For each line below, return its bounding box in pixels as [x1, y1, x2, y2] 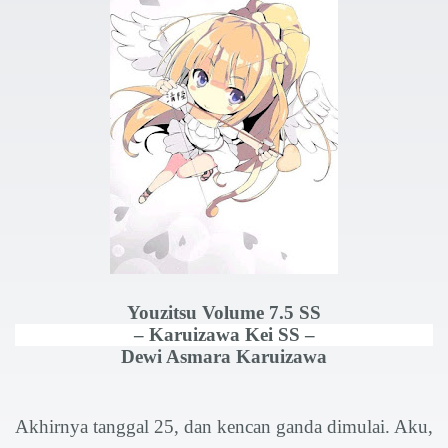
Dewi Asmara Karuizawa [121, 346, 327, 367]
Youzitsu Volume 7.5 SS [127, 302, 321, 323]
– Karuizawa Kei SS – [133, 324, 315, 345]
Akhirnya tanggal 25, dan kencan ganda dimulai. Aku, [15, 415, 433, 437]
